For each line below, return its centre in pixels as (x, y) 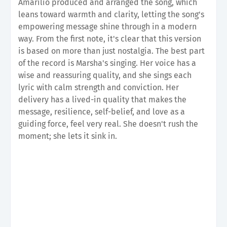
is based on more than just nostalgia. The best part (111, 51)
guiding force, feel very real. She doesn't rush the (108, 124)
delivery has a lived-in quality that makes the (102, 99)
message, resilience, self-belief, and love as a (102, 111)
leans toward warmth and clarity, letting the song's (111, 14)
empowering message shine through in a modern (107, 26)
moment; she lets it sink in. (68, 136)
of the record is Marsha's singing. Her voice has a (107, 63)
